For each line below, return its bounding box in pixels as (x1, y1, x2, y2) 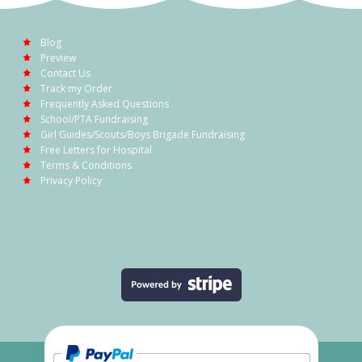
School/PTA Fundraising (40, 112, 148, 126)
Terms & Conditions (40, 158, 132, 172)
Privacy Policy (40, 173, 102, 187)
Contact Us (40, 65, 90, 80)
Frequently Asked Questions (40, 96, 169, 111)
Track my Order (40, 81, 112, 95)
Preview (40, 50, 76, 65)
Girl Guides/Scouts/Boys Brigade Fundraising (40, 127, 245, 141)
